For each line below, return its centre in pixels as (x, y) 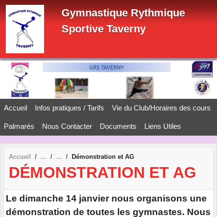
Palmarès (19, 126)
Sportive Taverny (104, 29)
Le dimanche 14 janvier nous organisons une (106, 199)
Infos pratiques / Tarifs (70, 108)
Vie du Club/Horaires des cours (161, 108)
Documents (118, 126)
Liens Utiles (163, 126)
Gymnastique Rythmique (123, 13)
